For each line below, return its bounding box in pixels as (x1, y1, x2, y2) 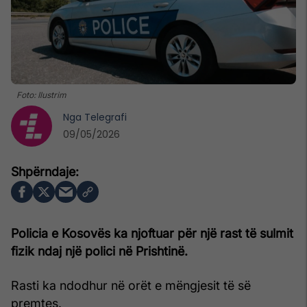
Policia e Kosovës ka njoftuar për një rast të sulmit (11, 225, 293, 241)
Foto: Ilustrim (16, 89, 66, 100)
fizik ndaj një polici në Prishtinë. (11, 243, 188, 258)
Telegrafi (84, 110, 127, 124)
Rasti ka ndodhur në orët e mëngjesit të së (11, 278, 251, 293)
